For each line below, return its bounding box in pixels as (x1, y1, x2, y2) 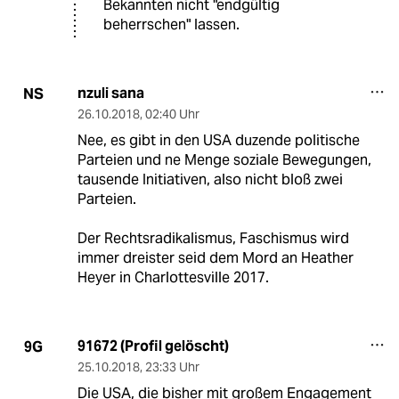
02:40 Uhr (144, 106, 199, 123)
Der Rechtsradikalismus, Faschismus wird (77, 229, 349, 248)
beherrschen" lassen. (103, 15, 240, 35)
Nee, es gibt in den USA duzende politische (77, 131, 360, 151)
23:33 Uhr (144, 359, 199, 376)
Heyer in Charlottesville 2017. (77, 268, 269, 288)
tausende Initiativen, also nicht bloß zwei (77, 170, 343, 190)
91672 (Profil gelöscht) (77, 337, 229, 356)
